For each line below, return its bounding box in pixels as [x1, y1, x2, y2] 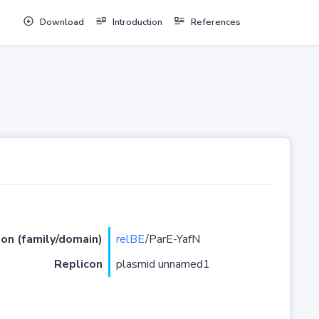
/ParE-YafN [145, 231, 200, 248]
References [190, 16, 241, 29]
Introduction [112, 16, 162, 29]
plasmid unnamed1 [115, 256, 210, 273]
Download [39, 16, 84, 29]
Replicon [53, 256, 103, 273]
